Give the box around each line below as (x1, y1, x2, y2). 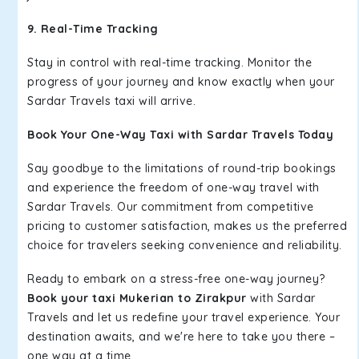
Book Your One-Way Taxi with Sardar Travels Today (27, 127, 333, 142)
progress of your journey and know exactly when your (27, 75, 335, 89)
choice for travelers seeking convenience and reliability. (27, 238, 342, 252)
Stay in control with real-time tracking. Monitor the (27, 55, 312, 70)
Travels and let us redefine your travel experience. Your (27, 310, 340, 325)
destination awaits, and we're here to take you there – (27, 329, 335, 344)
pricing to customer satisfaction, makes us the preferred (27, 219, 347, 233)
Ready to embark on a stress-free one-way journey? (27, 272, 325, 286)
